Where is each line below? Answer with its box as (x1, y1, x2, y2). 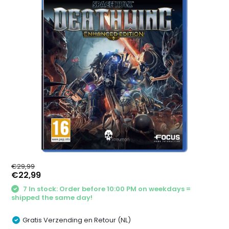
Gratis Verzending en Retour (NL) (22, 215, 131, 225)
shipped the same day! (11, 192, 93, 202)
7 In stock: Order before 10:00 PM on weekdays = (21, 184, 191, 194)
